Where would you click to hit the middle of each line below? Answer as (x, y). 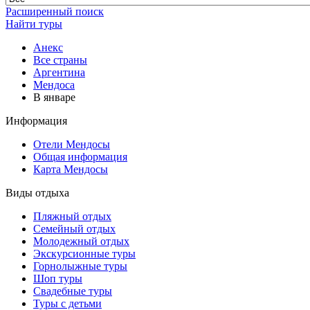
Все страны (60, 60)
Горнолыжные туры (80, 266)
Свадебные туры (73, 291)
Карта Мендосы (71, 169)
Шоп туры (58, 279)
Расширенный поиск (55, 11)
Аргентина (59, 72)
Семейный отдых (74, 229)
